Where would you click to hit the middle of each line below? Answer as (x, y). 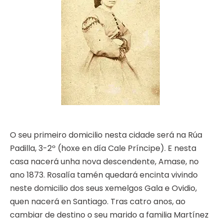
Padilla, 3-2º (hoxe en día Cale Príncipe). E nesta (103, 148)
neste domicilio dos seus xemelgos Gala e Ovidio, (103, 188)
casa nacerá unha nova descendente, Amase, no (104, 162)
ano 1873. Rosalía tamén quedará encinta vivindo (104, 175)
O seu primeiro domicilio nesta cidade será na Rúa (106, 135)
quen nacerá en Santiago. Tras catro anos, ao (98, 202)
